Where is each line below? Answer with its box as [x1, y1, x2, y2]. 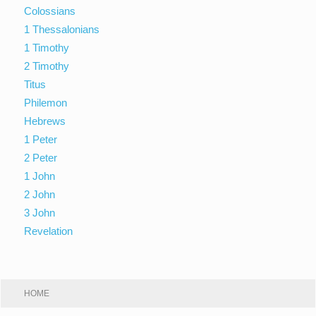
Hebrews [24, 114, 66, 127]
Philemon [24, 96, 68, 109]
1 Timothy [24, 41, 70, 54]
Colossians [24, 4, 76, 17]
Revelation [24, 224, 73, 237]
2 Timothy [24, 59, 70, 72]
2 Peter [24, 151, 58, 164]
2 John [24, 188, 56, 200]
